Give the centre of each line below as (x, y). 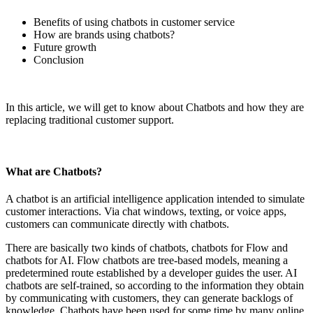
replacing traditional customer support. (90, 120)
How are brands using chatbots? (104, 35)
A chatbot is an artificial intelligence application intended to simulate (155, 198)
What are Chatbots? (54, 171)
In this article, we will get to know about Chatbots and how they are (155, 108)
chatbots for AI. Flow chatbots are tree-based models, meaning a (147, 260)
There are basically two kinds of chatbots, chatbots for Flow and (147, 247)
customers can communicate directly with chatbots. (117, 224)
